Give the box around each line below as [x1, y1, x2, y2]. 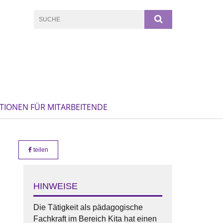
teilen [31, 146, 48, 153]
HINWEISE [33, 181, 78, 191]
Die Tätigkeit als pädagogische [33, 203, 143, 212]
